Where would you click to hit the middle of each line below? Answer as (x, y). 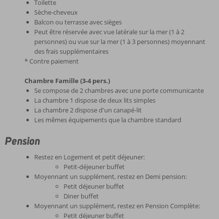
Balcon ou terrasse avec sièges (78, 22)
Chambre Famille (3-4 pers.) (67, 81)
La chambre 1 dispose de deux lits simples (95, 100)
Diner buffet (81, 196)
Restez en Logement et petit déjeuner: (89, 157)
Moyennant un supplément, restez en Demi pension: (110, 176)
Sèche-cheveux (56, 12)
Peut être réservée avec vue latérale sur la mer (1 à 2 (109, 32)
